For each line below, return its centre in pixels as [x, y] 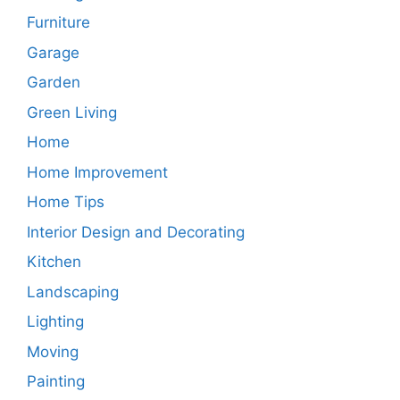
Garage [53, 52]
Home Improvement [97, 172]
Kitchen [54, 262]
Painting [56, 382]
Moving [53, 351]
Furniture [58, 23]
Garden [54, 83]
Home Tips [66, 202]
